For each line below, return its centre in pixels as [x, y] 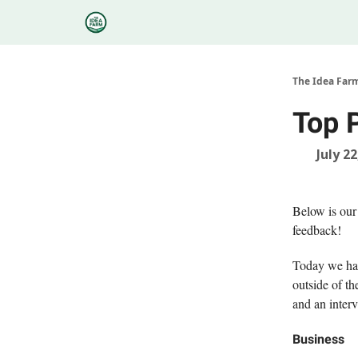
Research [297, 24]
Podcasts [227, 19]
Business [318, 339]
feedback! [317, 230]
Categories [153, 19]
